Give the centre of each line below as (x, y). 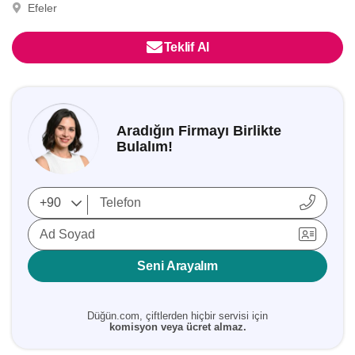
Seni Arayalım (177, 266)
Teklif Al (186, 47)
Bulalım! (145, 147)
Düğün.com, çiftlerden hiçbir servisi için (177, 316)
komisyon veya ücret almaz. (177, 327)
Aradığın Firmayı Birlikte (199, 131)
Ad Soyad (67, 234)
